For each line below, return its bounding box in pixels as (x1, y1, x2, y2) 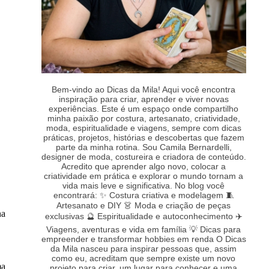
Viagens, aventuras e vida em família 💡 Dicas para (46, 224, 241, 234)
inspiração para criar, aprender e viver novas (58, 94, 229, 104)
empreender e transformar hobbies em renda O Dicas (41, 234, 246, 244)
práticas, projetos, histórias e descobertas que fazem (43, 132, 244, 142)
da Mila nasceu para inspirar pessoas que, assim (50, 243, 237, 253)
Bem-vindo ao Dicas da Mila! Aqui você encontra (52, 84, 236, 94)
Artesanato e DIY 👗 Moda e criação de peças (56, 200, 231, 210)
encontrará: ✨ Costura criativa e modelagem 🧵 (53, 190, 234, 200)
